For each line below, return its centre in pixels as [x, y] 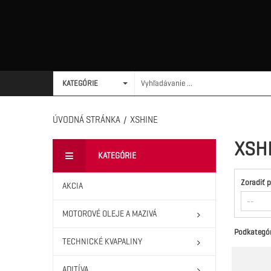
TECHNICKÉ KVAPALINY [102, 242]
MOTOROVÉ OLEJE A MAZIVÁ [109, 214]
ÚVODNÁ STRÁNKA [87, 120]
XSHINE [144, 120]
